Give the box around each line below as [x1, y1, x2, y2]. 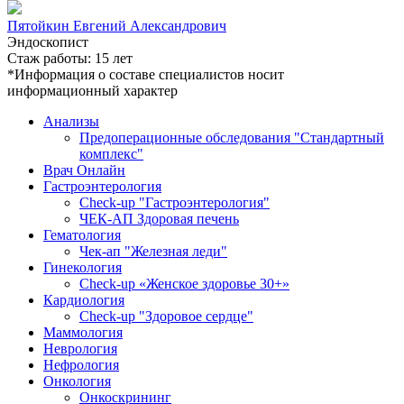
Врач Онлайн [43, 162, 125, 179]
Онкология [43, 373, 111, 390]
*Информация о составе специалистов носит [7, 67, 284, 83]
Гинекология [43, 260, 122, 276]
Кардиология [43, 292, 124, 308]
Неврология [43, 341, 117, 357]
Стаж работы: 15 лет [7, 50, 133, 67]
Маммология [43, 325, 123, 341]
